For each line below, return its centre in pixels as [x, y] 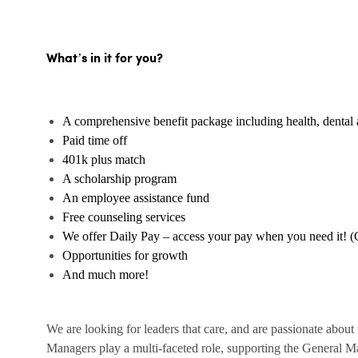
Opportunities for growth [125, 256]
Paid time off [95, 141]
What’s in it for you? [105, 59]
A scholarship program [119, 179]
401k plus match [104, 160]
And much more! [105, 275]
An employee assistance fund [136, 198]
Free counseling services [124, 217]
